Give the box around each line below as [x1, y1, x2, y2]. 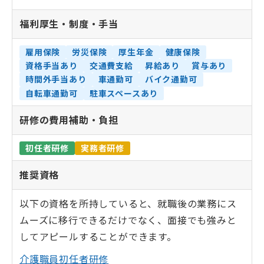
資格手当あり [25, 61, 78, 72]
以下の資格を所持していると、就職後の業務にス [19, 198, 237, 210]
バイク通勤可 [144, 74, 197, 85]
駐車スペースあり [89, 88, 159, 99]
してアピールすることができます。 [19, 231, 177, 243]
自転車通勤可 [25, 88, 78, 99]
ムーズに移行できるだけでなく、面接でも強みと [19, 214, 237, 226]
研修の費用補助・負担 [19, 114, 118, 126]
